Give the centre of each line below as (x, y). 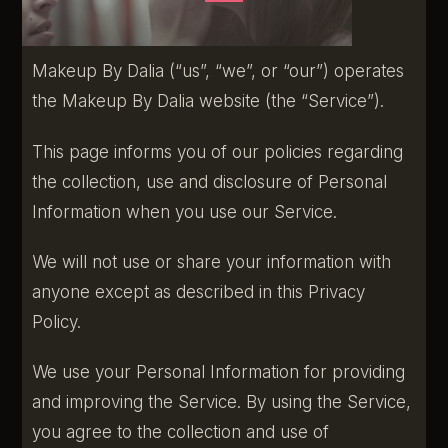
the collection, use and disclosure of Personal (210, 181)
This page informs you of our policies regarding (218, 151)
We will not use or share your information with (212, 261)
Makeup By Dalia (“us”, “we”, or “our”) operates (218, 71)
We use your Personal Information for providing (219, 372)
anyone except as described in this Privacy (199, 291)
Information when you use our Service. (185, 211)
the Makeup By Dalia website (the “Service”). (208, 101)
